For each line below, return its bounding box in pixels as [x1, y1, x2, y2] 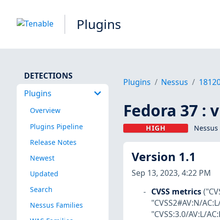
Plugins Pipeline [29, 121, 83, 131]
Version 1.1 [131, 149, 196, 165]
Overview [29, 106, 60, 115]
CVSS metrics [151, 186, 201, 197]
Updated [29, 168, 58, 178]
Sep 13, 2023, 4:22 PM [131, 167, 211, 178]
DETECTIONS [24, 70, 73, 81]
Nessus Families [29, 200, 83, 210]
